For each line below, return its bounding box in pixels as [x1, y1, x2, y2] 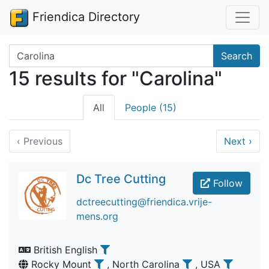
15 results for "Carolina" [9, 67, 222, 90]
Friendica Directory [29, 10, 140, 24]
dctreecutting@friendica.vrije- [76, 196, 212, 208]
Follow [210, 177, 243, 189]
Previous [20, 135, 62, 147]
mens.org [76, 210, 118, 222]
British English [31, 244, 100, 256]
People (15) [124, 101, 177, 113]
